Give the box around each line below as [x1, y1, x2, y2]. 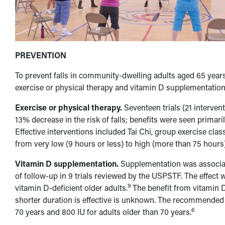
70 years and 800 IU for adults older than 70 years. [15, 206, 191, 217]
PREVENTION [15, 50, 66, 61]
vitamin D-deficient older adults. [15, 182, 128, 193]
